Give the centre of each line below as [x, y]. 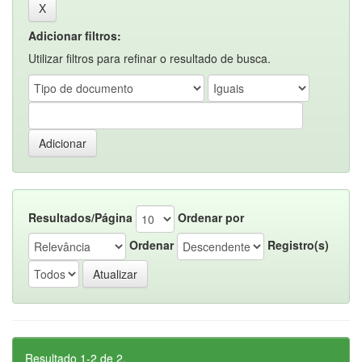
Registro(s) [298, 244]
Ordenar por [211, 217]
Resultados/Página [80, 217]
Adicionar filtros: [75, 36]
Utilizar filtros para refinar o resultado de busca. [149, 58]
